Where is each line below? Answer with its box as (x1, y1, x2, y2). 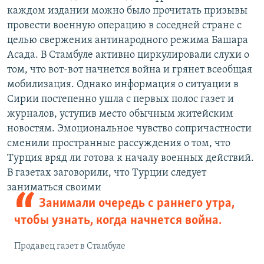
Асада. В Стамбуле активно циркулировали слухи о (7, 49, 249, 61)
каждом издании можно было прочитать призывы (7, 5, 247, 17)
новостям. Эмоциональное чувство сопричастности (7, 123, 252, 135)
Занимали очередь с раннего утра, (38, 197, 235, 211)
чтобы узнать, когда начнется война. (14, 214, 222, 228)
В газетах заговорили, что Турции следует (7, 167, 206, 179)
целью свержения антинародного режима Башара (7, 35, 248, 47)
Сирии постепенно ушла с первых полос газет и (7, 94, 234, 105)
